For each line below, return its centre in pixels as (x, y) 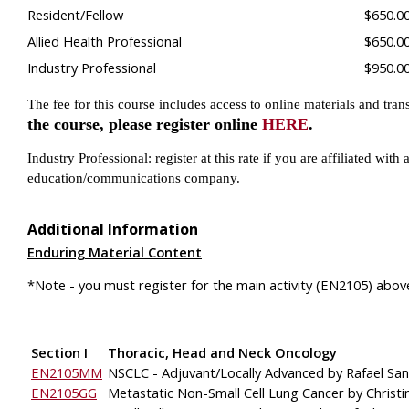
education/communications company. (134, 178)
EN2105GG (64, 392)
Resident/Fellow (75, 14)
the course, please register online (145, 125)
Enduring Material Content (115, 252)
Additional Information (113, 229)
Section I (59, 352)
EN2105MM (67, 372)
